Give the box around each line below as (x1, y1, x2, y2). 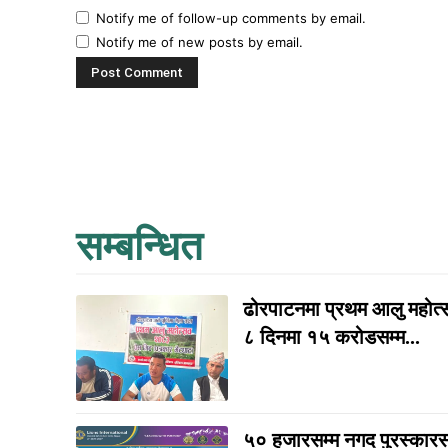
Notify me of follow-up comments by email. (96, 10, 366, 27)
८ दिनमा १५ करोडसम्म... (242, 326, 420, 349)
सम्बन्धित (76, 224, 203, 270)
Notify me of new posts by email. (96, 34, 303, 51)
